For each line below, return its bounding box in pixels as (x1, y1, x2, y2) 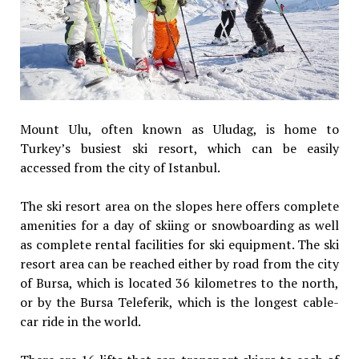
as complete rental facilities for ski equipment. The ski (19, 236, 340, 254)
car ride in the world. (19, 313, 141, 331)
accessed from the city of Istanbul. (19, 159, 220, 177)
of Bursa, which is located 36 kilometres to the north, (19, 274, 340, 292)
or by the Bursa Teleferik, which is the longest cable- (19, 293, 340, 312)
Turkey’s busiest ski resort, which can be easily (19, 139, 340, 158)
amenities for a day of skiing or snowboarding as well (19, 216, 340, 235)
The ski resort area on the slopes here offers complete (19, 197, 340, 216)
